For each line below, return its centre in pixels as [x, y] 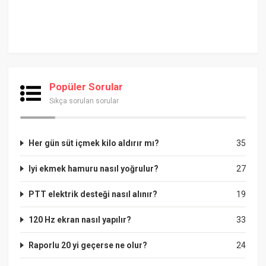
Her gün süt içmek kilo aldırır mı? [94, 143]
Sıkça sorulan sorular [84, 101]
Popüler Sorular [86, 86]
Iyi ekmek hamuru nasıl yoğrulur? [94, 168]
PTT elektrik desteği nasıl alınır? [93, 194]
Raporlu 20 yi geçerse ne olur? [88, 245]
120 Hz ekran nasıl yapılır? [80, 219]
